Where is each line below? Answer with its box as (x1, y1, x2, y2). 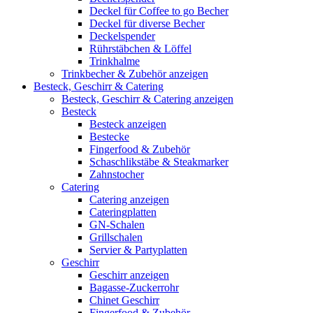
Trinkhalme (89, 55, 140, 67)
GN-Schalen (89, 219, 145, 231)
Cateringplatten (89, 206, 156, 218)
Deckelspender (89, 30, 155, 42)
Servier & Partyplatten (89, 244, 187, 256)
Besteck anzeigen (89, 118, 166, 130)
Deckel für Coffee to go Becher (89, 5, 228, 17)
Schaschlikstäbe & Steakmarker (89, 156, 228, 168)
